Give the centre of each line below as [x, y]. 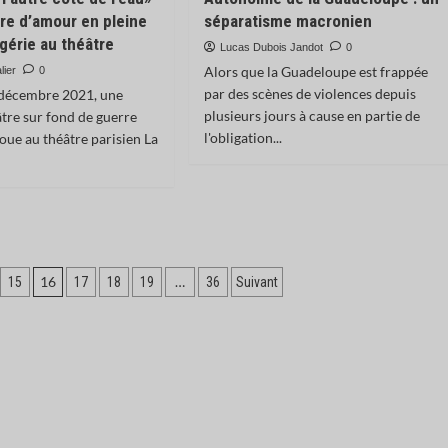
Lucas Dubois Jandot [271, 47]
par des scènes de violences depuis [309, 93]
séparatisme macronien [287, 21]
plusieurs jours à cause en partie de [311, 115]
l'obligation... [242, 137]
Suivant [257, 282]
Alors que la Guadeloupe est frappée [315, 71]
